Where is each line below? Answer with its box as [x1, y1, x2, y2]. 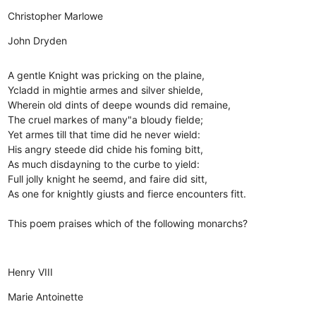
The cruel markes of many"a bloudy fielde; [8, 113, 204, 126]
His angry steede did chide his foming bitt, [8, 142, 204, 155]
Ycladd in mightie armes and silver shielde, [8, 83, 204, 96]
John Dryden [8, 34, 68, 47]
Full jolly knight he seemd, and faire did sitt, [8, 172, 208, 185]
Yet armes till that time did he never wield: [8, 128, 201, 140]
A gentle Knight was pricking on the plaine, [8, 68, 205, 81]
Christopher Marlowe [8, 9, 104, 22]
